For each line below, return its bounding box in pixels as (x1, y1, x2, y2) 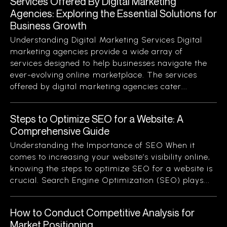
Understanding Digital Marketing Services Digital (10, 35, 203, 45)
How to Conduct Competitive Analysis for (10, 206, 195, 219)
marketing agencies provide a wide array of (10, 47, 183, 56)
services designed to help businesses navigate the (10, 58, 208, 68)
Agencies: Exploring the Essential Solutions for (10, 7, 217, 20)
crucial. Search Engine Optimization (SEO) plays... (10, 175, 210, 185)
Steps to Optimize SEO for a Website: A (10, 112, 183, 125)
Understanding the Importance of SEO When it (10, 140, 196, 150)
